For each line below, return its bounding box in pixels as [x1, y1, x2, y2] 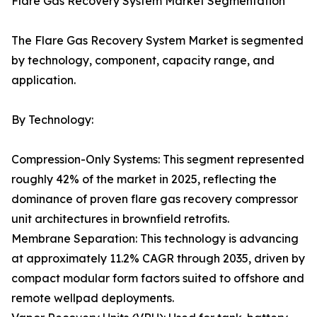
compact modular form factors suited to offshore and [11, 271, 304, 286]
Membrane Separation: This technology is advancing [11, 231, 299, 246]
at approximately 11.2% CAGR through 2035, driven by [11, 251, 305, 266]
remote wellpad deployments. [11, 291, 174, 306]
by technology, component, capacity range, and [11, 53, 275, 68]
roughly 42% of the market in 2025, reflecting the [11, 172, 277, 187]
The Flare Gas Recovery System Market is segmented [11, 33, 304, 48]
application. [11, 73, 76, 88]
